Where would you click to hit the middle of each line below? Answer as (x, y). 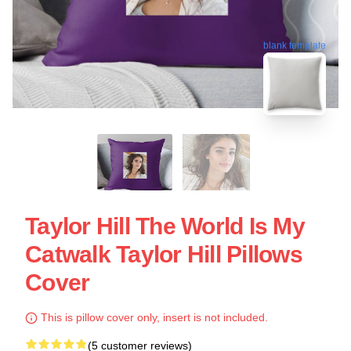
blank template (295, 43)
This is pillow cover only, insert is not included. (153, 317)
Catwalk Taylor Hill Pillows (164, 254)
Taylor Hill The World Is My (165, 226)
